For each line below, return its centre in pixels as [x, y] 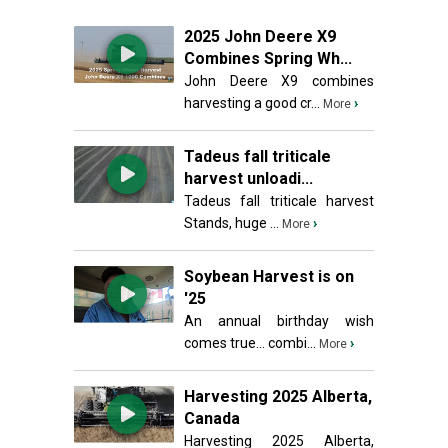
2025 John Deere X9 [260, 36]
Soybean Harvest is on [269, 276]
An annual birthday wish [279, 321]
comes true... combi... [250, 343]
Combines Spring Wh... [268, 58]
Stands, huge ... [231, 223]
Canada [212, 418]
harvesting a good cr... [252, 103]
